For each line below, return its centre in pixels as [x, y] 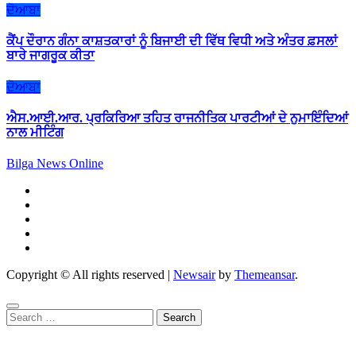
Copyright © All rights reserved [85, 275]
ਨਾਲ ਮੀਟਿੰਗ [35, 132]
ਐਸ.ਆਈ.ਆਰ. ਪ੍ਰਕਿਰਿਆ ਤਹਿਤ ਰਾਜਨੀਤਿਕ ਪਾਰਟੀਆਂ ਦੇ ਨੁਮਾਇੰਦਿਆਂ [177, 118]
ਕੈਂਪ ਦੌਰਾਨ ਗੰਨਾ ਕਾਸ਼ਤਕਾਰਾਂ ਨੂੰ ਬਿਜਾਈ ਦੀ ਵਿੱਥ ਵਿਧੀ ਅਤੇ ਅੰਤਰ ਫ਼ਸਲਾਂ [172, 41]
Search [23, 315]
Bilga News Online [55, 164]
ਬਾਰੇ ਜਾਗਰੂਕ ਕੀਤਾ [50, 56]
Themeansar [265, 275]
